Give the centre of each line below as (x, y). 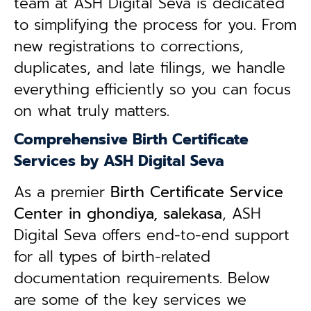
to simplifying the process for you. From (155, 25)
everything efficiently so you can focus (152, 90)
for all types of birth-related (112, 257)
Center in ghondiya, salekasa (118, 214)
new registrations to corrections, (129, 47)
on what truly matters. (92, 111)
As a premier (62, 192)
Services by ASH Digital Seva (119, 161)
